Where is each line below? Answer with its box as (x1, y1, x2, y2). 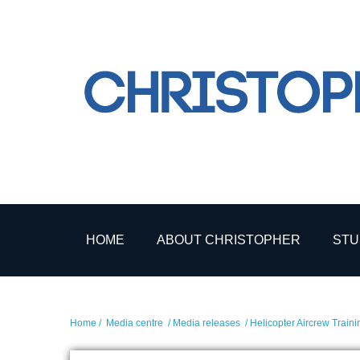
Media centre (106, 317, 163, 329)
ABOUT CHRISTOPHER (157, 233, 301, 247)
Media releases (173, 317, 240, 329)
